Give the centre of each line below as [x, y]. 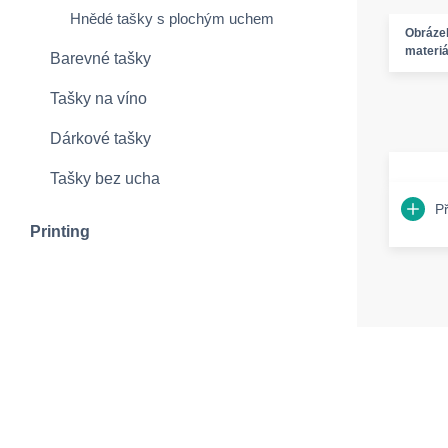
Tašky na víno [98, 98]
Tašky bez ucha [105, 178]
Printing [60, 231]
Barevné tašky [100, 58]
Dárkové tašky [100, 138]
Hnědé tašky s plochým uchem [172, 18]
